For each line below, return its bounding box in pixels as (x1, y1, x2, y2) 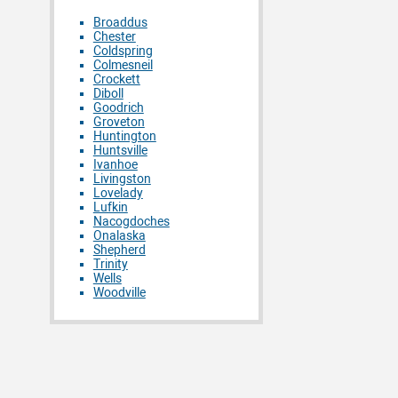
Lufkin (92, 199, 128, 215)
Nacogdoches (92, 213, 170, 229)
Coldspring (92, 43, 153, 59)
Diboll (92, 85, 123, 101)
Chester (92, 28, 136, 44)
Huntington (92, 128, 156, 144)
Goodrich (92, 99, 144, 115)
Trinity (92, 256, 128, 272)
